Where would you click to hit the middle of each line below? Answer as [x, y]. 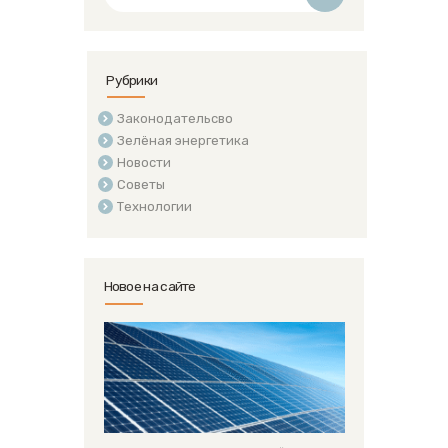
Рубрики [132, 79]
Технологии [154, 207]
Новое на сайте [149, 286]
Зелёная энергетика [182, 141]
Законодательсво [174, 119]
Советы [140, 185]
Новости [143, 163]
